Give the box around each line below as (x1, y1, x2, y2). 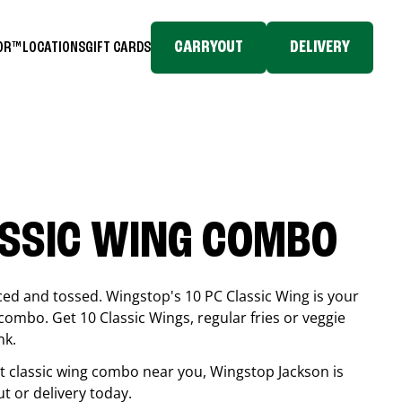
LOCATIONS (22, 39, 85, 56)
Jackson (278, 362, 329, 381)
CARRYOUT (174, 39, 243, 57)
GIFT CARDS (85, 39, 151, 56)
